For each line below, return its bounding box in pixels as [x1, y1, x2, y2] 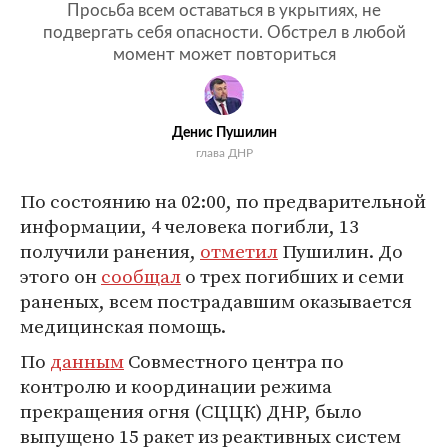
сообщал [101, 263, 181, 289]
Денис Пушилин [171, 126, 277, 140]
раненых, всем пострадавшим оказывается [20, 288, 412, 314]
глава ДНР [195, 147, 253, 159]
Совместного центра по [124, 348, 344, 374]
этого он [20, 263, 101, 289]
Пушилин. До [278, 238, 403, 264]
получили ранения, [20, 238, 200, 264]
